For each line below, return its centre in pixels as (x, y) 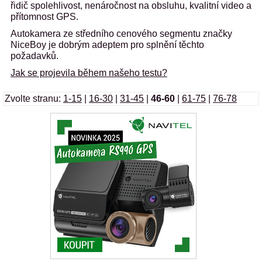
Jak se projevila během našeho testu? (89, 73)
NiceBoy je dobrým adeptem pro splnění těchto (107, 45)
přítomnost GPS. (44, 17)
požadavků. (35, 56)
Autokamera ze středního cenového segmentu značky (121, 34)
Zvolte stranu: (34, 99)
